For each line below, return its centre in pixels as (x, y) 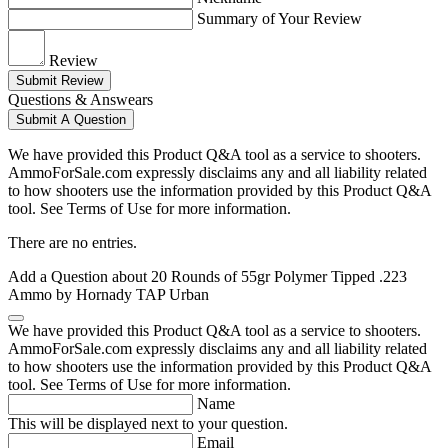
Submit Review (59, 81)
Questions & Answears (80, 100)
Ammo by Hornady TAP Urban (108, 295)
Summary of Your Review (279, 19)
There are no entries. (72, 243)
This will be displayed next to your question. (148, 424)
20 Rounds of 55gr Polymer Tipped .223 (279, 277)
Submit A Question (71, 120)
